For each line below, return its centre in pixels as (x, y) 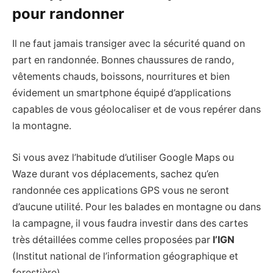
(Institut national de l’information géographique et (125, 256)
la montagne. (42, 126)
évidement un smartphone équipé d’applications (122, 93)
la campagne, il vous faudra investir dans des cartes (130, 223)
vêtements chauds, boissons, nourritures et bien (121, 77)
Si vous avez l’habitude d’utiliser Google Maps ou (123, 157)
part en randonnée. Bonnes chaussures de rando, (123, 60)
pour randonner (68, 14)
